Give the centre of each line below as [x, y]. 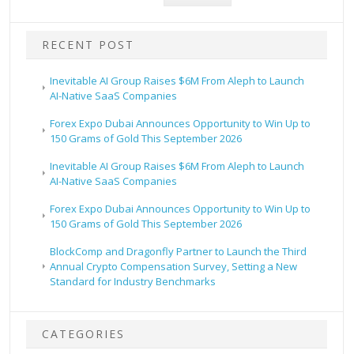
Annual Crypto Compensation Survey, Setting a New [174, 266]
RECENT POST [88, 44]
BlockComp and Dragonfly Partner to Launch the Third [179, 251]
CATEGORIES [84, 333]
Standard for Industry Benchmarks [133, 281]
